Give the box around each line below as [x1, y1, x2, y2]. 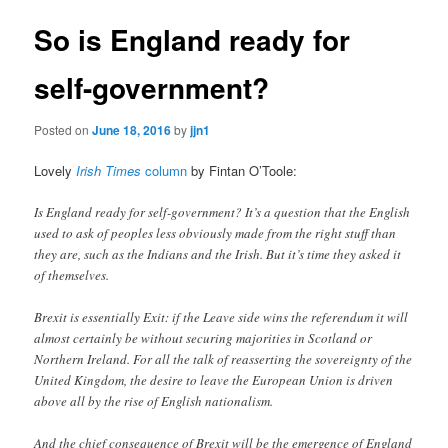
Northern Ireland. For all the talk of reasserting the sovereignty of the [34, 349, 413, 368]
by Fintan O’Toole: [187, 160, 298, 180]
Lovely [34, 160, 77, 180]
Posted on [34, 120, 93, 138]
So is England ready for [34, 19, 351, 61]
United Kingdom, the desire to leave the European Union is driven [34, 370, 394, 389]
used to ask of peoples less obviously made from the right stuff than [34, 223, 397, 242]
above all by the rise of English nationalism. [34, 391, 274, 410]
